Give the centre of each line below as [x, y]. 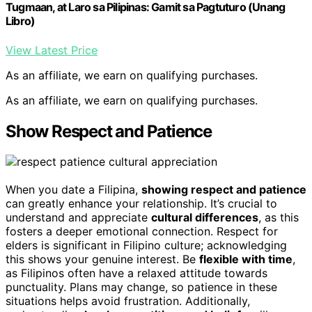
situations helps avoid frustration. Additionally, [128, 301]
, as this [279, 218]
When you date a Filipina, [73, 190]
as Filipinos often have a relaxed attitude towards [136, 273]
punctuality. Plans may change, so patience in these [141, 287]
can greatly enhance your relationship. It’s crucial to [141, 204]
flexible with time [246, 259]
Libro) [21, 21]
